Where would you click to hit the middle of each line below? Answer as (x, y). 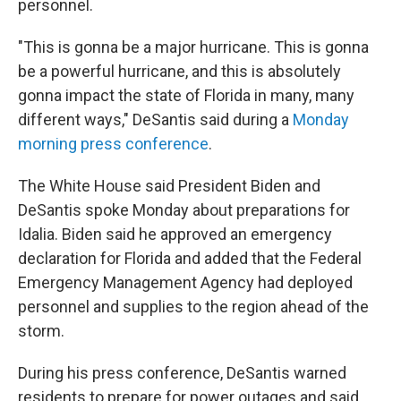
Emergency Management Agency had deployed (185, 282)
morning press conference (113, 144)
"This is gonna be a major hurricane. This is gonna (193, 47)
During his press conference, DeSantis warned (182, 373)
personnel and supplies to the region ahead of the (193, 307)
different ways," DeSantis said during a (155, 119)
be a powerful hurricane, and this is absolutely (179, 71)
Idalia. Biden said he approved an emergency (175, 234)
